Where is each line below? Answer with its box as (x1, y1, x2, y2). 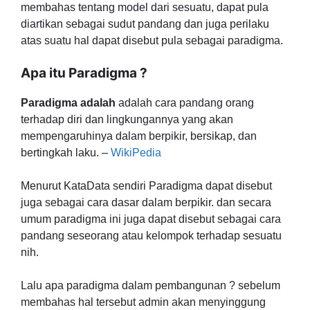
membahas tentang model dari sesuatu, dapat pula (21, 1, 268, 13)
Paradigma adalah (21, 97, 118, 109)
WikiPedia (111, 147, 161, 158)
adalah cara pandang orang (118, 97, 254, 109)
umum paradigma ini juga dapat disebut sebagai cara (21, 213, 281, 225)
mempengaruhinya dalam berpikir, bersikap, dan (21, 130, 257, 142)
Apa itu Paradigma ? (21, 65, 147, 81)
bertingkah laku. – (21, 147, 111, 158)
